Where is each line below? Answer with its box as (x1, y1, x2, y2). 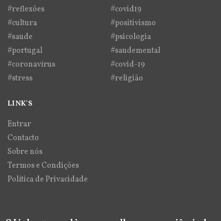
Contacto (7, 132, 39, 144)
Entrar (7, 118, 31, 130)
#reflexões (7, 3, 44, 15)
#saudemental (110, 45, 160, 56)
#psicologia (110, 31, 151, 42)
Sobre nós (7, 146, 42, 157)
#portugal (7, 45, 42, 56)
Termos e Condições (7, 160, 79, 171)
